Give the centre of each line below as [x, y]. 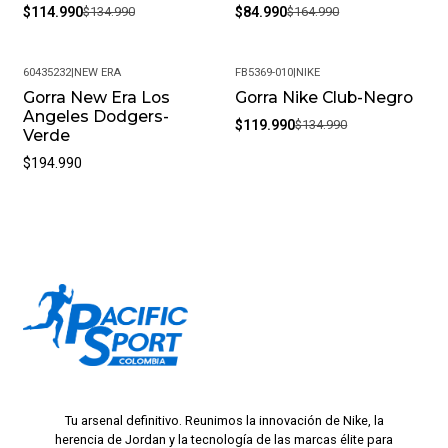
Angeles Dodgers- [95, 117]
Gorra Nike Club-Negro [324, 98]
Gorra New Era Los [96, 98]
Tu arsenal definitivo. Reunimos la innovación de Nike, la [224, 420]
